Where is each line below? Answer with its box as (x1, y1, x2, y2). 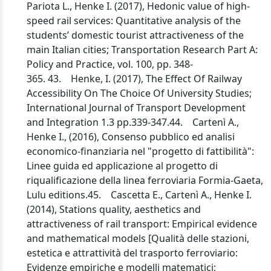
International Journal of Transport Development (27, 101, 246, 114)
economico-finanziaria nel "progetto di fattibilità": (27, 145, 254, 158)
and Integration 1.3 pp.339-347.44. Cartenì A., (27, 116, 239, 129)
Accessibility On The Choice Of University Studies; (27, 87, 252, 100)
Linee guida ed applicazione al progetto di (27, 159, 218, 172)
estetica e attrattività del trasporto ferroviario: (27, 246, 238, 260)
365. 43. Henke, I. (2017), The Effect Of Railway (27, 72, 242, 85)
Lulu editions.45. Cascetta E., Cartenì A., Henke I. (27, 188, 252, 201)
